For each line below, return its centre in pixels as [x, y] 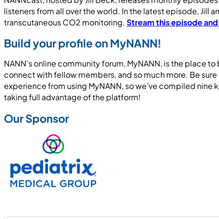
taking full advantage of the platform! [72, 97]
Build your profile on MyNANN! [83, 43]
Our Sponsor [36, 118]
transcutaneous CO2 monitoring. [65, 22]
